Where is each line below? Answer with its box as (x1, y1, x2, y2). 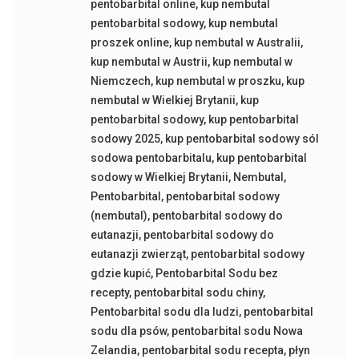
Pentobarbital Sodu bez (155, 267, 278, 280)
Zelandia (90, 344, 137, 357)
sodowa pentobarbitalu (90, 151, 212, 165)
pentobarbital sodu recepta (141, 344, 284, 357)
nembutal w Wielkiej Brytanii (90, 94, 236, 107)
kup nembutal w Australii (173, 36, 301, 50)
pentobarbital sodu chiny (133, 286, 263, 300)
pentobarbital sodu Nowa (171, 325, 303, 338)
